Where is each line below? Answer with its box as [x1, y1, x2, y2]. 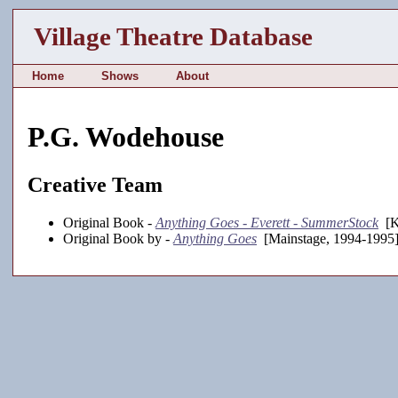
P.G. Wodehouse [28, 121, 224, 154]
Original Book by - [63, 230, 173, 246]
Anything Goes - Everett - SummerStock [155, 214, 378, 230]
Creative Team [28, 172, 163, 196]
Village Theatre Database [34, 22, 314, 51]
